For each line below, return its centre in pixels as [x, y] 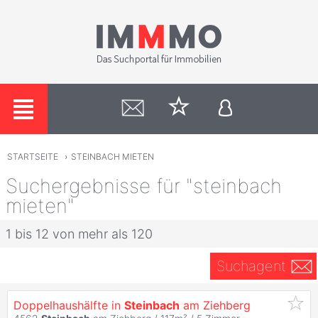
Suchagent [251, 266]
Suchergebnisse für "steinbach [144, 186]
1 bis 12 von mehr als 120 [79, 234]
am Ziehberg [215, 305]
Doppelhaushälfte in [69, 305]
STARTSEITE [32, 157]
